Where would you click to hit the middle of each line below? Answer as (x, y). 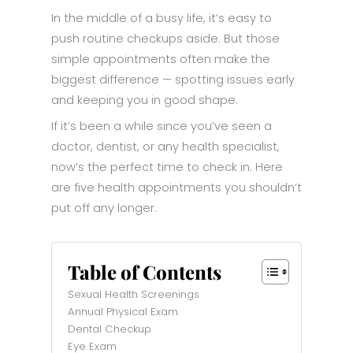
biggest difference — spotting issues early (173, 79)
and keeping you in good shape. (145, 100)
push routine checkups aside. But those (165, 38)
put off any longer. (104, 208)
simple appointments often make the (161, 59)
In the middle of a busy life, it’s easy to (162, 18)
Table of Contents (145, 271)
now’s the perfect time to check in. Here (167, 167)
